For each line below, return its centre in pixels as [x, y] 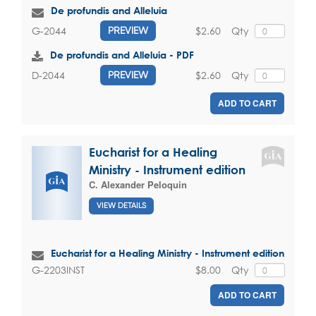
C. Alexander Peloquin [138, 185]
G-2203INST [58, 270]
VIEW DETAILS [121, 205]
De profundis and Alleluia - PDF [122, 55]
